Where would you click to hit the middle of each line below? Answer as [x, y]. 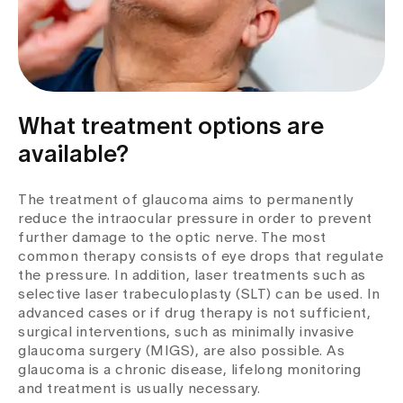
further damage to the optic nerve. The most [172, 237]
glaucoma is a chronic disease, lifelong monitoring [189, 370]
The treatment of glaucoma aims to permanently [186, 200]
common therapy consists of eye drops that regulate [201, 256]
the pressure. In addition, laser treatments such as [192, 275]
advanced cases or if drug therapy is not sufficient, [194, 313]
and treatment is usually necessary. [139, 389]
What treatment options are [171, 127]
